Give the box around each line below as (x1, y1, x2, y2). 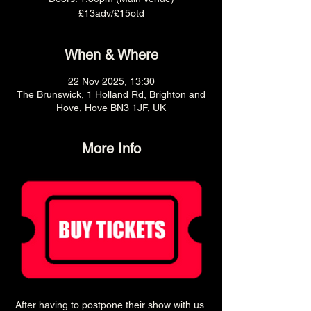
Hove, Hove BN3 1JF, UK (56, 102, 166, 113)
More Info (81, 140, 141, 157)
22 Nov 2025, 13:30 (67, 76, 155, 87)
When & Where (64, 47, 158, 63)
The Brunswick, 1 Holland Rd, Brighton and (17, 89, 205, 100)
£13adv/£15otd (78, 8, 144, 19)
